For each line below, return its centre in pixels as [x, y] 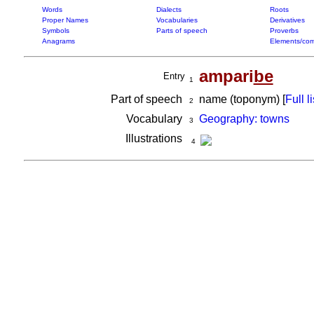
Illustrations [155, 138]
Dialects [169, 9]
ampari [226, 76]
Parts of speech [182, 30]
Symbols [55, 30]
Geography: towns [244, 119]
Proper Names [65, 20]
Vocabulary [155, 119]
